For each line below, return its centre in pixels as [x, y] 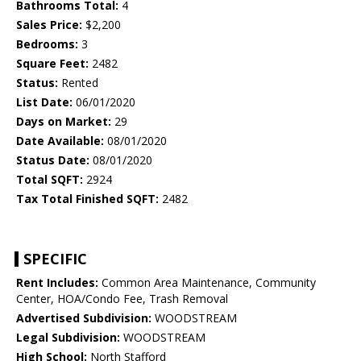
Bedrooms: [47, 44]
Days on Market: [64, 122]
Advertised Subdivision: [84, 318]
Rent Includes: [57, 283]
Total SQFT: [50, 180]
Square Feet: [52, 64]
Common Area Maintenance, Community [207, 283]
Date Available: [60, 141]
